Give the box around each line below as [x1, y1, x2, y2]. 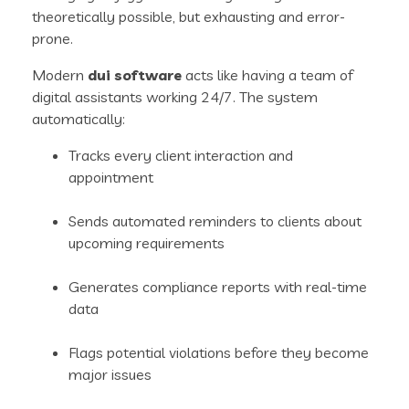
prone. [32, 29, 73, 48]
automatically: [32, 110, 125, 129]
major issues [68, 365, 152, 384]
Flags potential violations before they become [68, 343, 369, 362]
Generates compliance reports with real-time [68, 278, 367, 297]
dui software [88, 66, 182, 85]
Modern [32, 66, 88, 85]
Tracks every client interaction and [68, 146, 293, 165]
